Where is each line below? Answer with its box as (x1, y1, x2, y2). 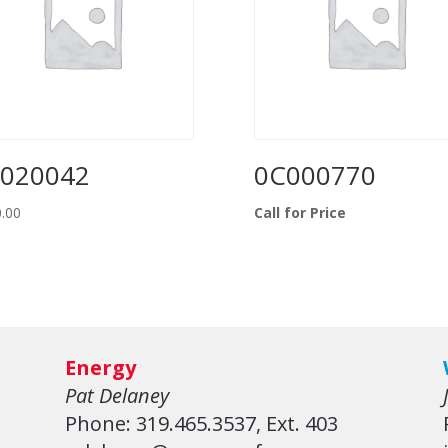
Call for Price (253, 203, 346, 223)
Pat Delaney (64, 382, 169, 410)
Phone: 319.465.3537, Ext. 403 (64, 410, 338, 438)
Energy (64, 354, 136, 382)
